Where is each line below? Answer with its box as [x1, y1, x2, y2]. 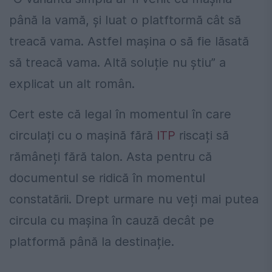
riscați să [175, 127, 229, 143]
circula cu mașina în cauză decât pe [9, 212, 214, 228]
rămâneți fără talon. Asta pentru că [9, 149, 212, 164]
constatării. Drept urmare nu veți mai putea [9, 191, 259, 206]
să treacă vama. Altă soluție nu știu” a [9, 55, 226, 70]
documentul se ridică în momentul [9, 170, 205, 185]
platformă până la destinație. [9, 234, 174, 249]
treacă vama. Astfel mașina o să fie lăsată [9, 33, 249, 49]
